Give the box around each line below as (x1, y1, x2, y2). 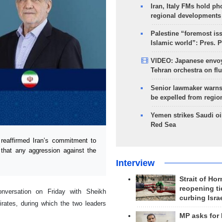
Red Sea (150, 121, 176, 128)
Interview (115, 158, 155, 168)
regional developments (150, 12, 221, 19)
